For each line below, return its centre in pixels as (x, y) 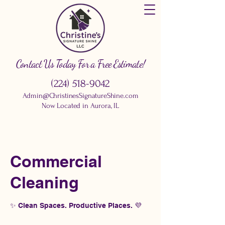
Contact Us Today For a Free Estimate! (80, 64)
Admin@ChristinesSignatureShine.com (80, 96)
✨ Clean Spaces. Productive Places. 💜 (76, 205)
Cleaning (44, 182)
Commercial (56, 161)
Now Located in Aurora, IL (80, 106)
